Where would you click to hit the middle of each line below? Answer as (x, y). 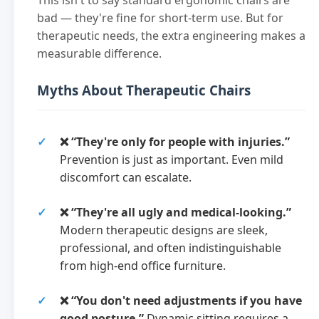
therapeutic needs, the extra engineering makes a (171, 35)
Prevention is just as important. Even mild (172, 159)
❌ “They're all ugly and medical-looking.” (176, 212)
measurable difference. (99, 53)
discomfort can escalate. (126, 177)
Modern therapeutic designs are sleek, (164, 230)
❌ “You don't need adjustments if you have (181, 300)
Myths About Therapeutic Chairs (144, 90)
